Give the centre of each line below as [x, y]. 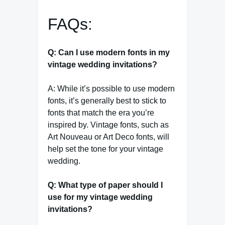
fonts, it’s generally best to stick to [107, 101]
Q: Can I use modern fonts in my [109, 53]
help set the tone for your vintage [105, 149]
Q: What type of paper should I [105, 185]
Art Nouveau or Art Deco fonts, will [108, 137]
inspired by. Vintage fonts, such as [108, 125]
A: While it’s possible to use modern [111, 89]
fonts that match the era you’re [101, 113]
